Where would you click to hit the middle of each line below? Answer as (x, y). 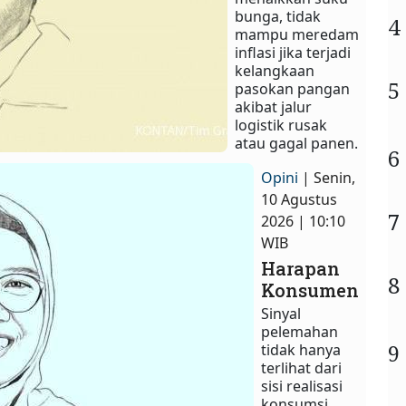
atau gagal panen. (297, 144)
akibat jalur (274, 107)
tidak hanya (301, 350)
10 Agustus (300, 200)
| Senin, (329, 178)
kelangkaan (275, 71)
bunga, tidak (278, 17)
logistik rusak (281, 126)
